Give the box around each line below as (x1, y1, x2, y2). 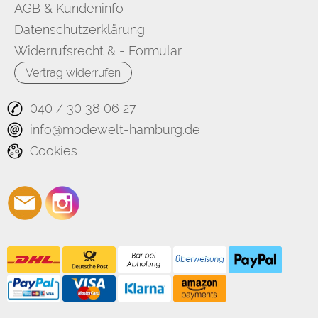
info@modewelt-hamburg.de (30, 122, 200, 138)
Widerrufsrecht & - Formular (14, 43, 182, 59)
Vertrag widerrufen (26, 66, 121, 80)
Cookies (30, 143, 77, 159)
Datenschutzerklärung (14, 22, 145, 38)
